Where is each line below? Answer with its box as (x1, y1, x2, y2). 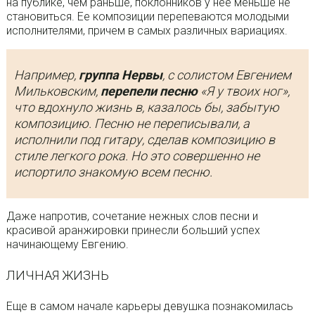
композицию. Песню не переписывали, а (13, 116, 250, 131)
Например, (13, 67, 79, 83)
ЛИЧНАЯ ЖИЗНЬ (6, 267, 109, 283)
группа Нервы (78, 67, 162, 83)
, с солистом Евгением (162, 67, 291, 83)
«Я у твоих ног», (197, 84, 290, 99)
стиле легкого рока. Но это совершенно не (13, 148, 259, 164)
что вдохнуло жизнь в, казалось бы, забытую (13, 100, 279, 115)
